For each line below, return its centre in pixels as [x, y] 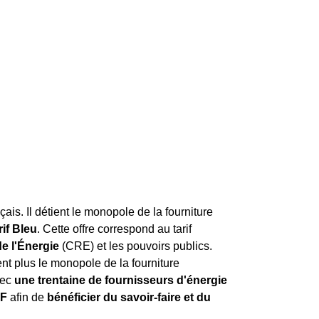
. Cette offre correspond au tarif [114, 229]
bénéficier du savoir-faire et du [129, 297]
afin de [27, 297]
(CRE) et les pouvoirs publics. [136, 246]
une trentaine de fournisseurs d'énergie [121, 280]
